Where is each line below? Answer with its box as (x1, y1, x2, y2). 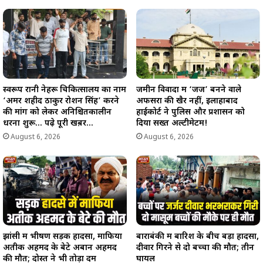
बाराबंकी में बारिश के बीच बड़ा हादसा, (136, 231, 259, 242)
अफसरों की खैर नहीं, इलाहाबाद (136, 95, 238, 107)
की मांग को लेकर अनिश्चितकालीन (3, 106, 112, 118)
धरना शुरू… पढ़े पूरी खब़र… (3, 117, 93, 129)
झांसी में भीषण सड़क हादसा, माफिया (3, 231, 122, 242)
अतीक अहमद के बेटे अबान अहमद (3, 242, 117, 254)
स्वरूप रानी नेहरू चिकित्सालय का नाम (3, 84, 126, 96)
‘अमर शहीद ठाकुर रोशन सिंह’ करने (3, 95, 119, 107)
